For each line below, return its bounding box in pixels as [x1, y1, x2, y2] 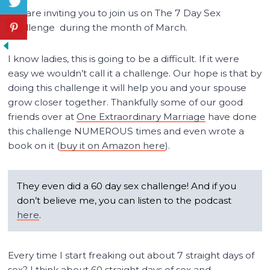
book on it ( [8, 139, 60, 151]
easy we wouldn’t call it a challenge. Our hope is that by [8, 67, 262, 79]
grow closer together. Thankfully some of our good [8, 96, 243, 108]
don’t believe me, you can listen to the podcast [17, 194, 232, 206]
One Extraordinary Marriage [77, 110, 206, 122]
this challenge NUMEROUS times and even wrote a [8, 125, 245, 137]
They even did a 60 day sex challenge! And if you [17, 180, 237, 192]
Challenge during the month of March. [8, 21, 188, 33]
